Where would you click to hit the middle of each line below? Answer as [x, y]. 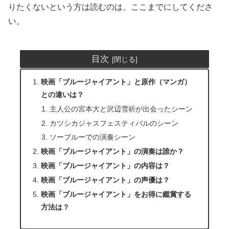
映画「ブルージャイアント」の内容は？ [105, 166]
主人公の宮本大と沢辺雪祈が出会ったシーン [121, 109]
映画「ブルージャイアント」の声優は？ [105, 180]
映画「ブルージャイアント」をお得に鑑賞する [116, 194]
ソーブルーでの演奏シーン [92, 137]
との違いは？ [62, 94]
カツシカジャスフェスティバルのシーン [114, 123]
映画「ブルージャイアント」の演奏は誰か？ [112, 152]
